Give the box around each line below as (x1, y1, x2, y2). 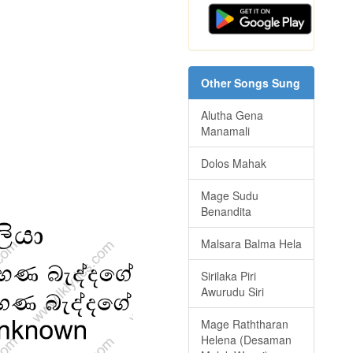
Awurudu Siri (201, 284, 264, 300)
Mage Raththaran (201, 316, 288, 333)
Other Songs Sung (201, 75, 300, 91)
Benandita (201, 203, 251, 220)
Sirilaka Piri (201, 268, 256, 284)
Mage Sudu (201, 188, 258, 204)
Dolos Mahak (201, 155, 266, 172)
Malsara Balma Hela (201, 236, 302, 252)
